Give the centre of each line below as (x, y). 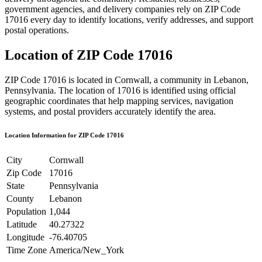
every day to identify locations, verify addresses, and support (142, 19)
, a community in (181, 80)
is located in (90, 80)
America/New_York (87, 250)
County (20, 198)
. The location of (84, 90)
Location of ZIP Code (71, 55)
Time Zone (27, 250)
